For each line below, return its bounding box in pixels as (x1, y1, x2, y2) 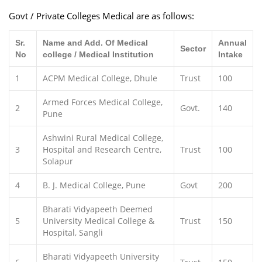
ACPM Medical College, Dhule (43, 73, 157, 84)
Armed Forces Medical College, (43, 96, 163, 108)
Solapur (43, 156, 73, 167)
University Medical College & (43, 215, 154, 226)
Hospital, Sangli (43, 227, 103, 238)
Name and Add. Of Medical (43, 38, 148, 47)
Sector (180, 44, 206, 53)
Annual (218, 38, 247, 47)
